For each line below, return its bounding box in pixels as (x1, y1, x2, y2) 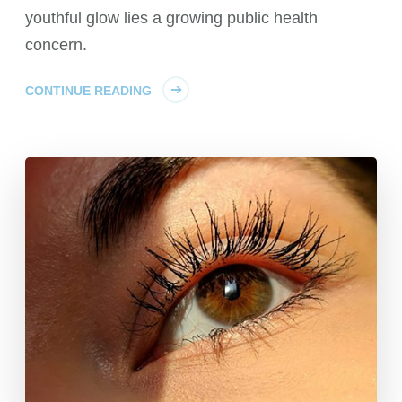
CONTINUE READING (25, 83, 153, 98)
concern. (25, 35, 88, 54)
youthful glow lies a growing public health (25, 8, 319, 27)
